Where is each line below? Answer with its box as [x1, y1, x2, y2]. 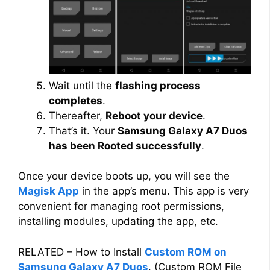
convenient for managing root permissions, [18, 200, 224, 213]
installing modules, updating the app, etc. [18, 215, 218, 228]
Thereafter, [49, 109, 105, 122]
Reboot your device [105, 109, 202, 122]
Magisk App [18, 185, 79, 198]
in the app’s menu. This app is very [79, 185, 249, 198]
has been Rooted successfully [49, 139, 201, 152]
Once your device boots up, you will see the [18, 170, 230, 183]
